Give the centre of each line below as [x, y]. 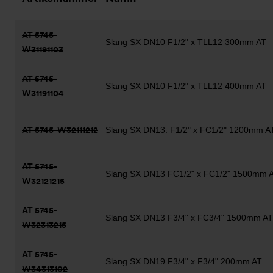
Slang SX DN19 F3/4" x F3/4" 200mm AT [184, 261]
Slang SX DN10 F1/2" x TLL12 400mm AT [186, 86]
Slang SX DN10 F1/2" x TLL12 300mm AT [186, 42]
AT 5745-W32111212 [60, 130]
